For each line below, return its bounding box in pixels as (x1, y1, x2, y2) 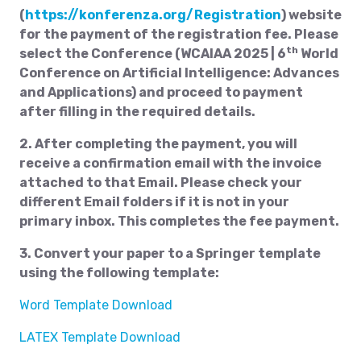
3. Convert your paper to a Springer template (19, 246, 321, 261)
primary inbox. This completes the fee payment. (19, 214, 339, 229)
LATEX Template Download (19, 330, 180, 345)
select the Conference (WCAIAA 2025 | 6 (19, 46, 286, 61)
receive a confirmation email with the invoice (19, 156, 322, 171)
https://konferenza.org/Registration (25, 7, 281, 23)
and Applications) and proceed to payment (19, 85, 303, 100)
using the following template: (19, 265, 219, 280)
